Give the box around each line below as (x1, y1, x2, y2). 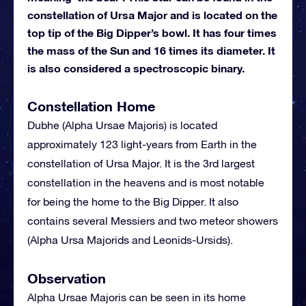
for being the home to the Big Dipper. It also (27, 195, 238, 208)
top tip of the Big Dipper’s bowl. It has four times (27, 25, 277, 39)
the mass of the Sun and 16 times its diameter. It (27, 43, 275, 57)
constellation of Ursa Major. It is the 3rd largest (27, 156, 255, 169)
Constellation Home (27, 97, 155, 114)
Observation (27, 269, 106, 286)
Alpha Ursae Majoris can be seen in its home (27, 290, 246, 303)
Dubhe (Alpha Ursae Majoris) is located (27, 118, 217, 131)
